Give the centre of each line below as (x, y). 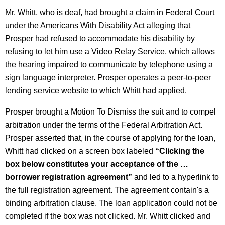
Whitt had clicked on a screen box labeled (80, 151)
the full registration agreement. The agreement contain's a (107, 190)
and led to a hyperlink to (176, 177)
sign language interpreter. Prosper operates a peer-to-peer (108, 78)
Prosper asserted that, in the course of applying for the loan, (110, 138)
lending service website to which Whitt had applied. (96, 91)
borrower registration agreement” (69, 177)
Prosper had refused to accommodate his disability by (100, 38)
